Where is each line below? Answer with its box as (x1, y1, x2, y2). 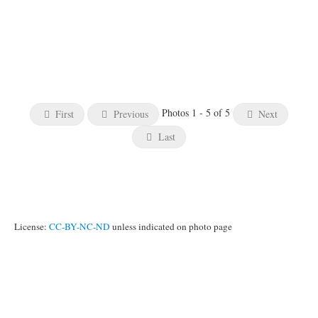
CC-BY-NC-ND (49, 220, 110, 233)
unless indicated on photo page (110, 220, 232, 233)
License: (14, 220, 49, 233)
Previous (110, 107, 148, 121)
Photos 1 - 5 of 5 (161, 106, 233, 120)
